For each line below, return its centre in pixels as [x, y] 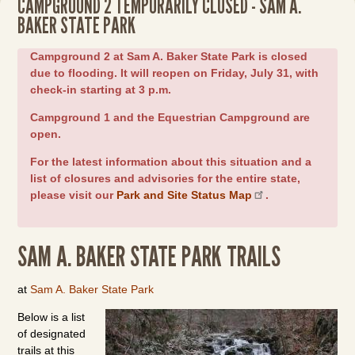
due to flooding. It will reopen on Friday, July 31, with [175, 73]
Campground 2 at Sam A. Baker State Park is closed [169, 56]
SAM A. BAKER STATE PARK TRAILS [149, 256]
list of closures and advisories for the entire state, [166, 178]
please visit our [74, 195]
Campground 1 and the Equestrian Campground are [170, 117]
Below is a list [52, 317]
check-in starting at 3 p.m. [101, 90]
